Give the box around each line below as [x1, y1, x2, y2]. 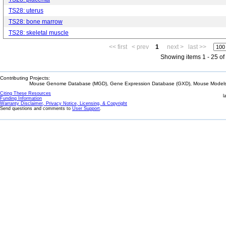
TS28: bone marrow [9, 18, 63, 25]
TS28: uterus [9, 7, 43, 14]
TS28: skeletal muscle [9, 29, 69, 36]
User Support [72, 106, 100, 111]
